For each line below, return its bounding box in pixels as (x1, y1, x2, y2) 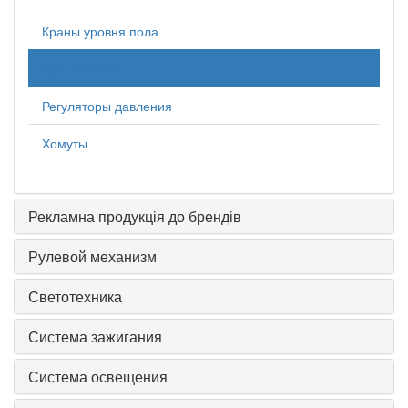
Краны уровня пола (42, 22, 158, 41)
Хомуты (42, 134, 87, 153)
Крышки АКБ (42, 59, 116, 78)
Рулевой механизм (28, 246, 157, 268)
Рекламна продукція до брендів (28, 206, 241, 228)
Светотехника (28, 286, 122, 308)
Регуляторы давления (42, 97, 172, 116)
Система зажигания (28, 326, 162, 348)
